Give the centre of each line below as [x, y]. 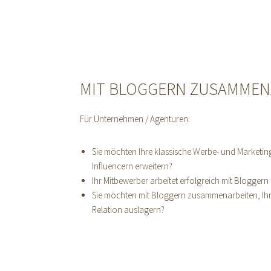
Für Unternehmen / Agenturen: [135, 119]
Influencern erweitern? [132, 166]
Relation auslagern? [128, 210]
